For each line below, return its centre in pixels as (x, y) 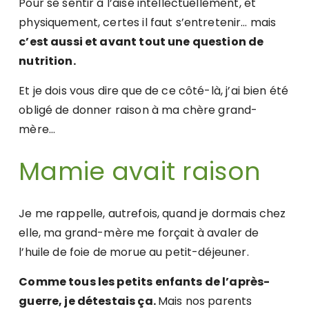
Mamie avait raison (140, 172)
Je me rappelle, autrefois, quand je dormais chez (152, 214)
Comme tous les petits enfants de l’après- (144, 282)
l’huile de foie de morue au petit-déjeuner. (134, 252)
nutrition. (47, 61)
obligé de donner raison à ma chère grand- (138, 110)
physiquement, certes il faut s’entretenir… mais (148, 23)
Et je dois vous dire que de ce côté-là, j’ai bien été (154, 91)
